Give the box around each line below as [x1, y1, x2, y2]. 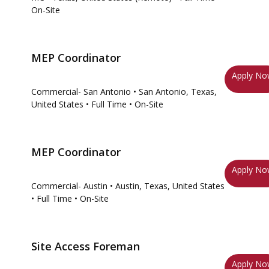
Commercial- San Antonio [31, 86, 131, 97]
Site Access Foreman [31, 239, 140, 253]
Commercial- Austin [31, 180, 107, 192]
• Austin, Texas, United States [110, 180, 225, 192]
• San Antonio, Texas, [133, 86, 217, 97]
